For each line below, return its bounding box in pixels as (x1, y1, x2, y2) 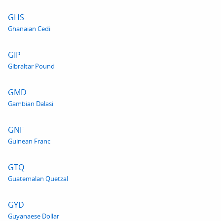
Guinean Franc (8, 137, 50, 146)
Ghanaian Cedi (8, 24, 50, 33)
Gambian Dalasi (8, 99, 53, 108)
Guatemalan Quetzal (8, 174, 68, 183)
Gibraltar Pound (8, 62, 55, 71)
